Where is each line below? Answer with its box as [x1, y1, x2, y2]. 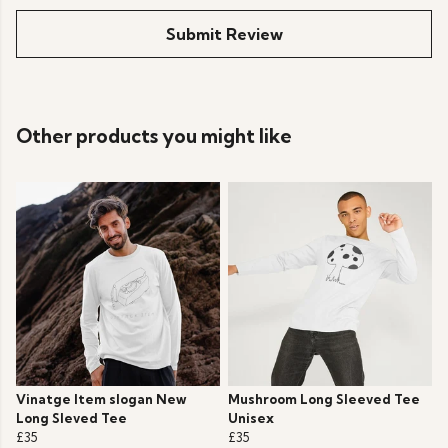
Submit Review [165, 24, 283, 45]
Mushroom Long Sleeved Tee [228, 391, 420, 408]
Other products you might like [16, 124, 292, 149]
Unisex [228, 410, 274, 427]
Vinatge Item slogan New [16, 391, 186, 408]
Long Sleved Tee [16, 410, 127, 427]
